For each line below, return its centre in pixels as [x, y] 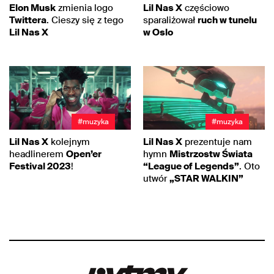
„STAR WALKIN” [206, 178]
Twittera [28, 20]
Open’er [84, 154]
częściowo [206, 8]
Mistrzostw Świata [211, 154]
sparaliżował [170, 20]
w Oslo [158, 32]
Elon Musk [32, 8]
